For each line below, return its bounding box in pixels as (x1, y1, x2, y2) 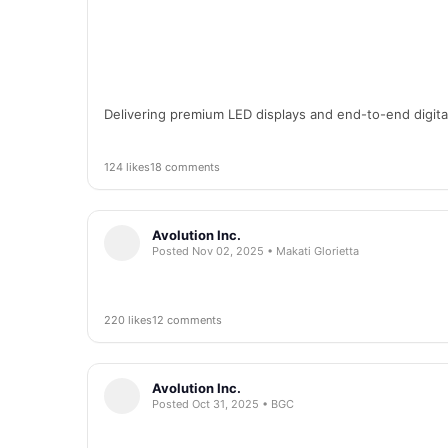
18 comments (150, 160, 220, 174)
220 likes (104, 313, 152, 327)
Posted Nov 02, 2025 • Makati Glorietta (152, 243, 359, 258)
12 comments (152, 313, 222, 327)
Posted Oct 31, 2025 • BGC (152, 396, 294, 411)
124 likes (104, 160, 150, 174)
